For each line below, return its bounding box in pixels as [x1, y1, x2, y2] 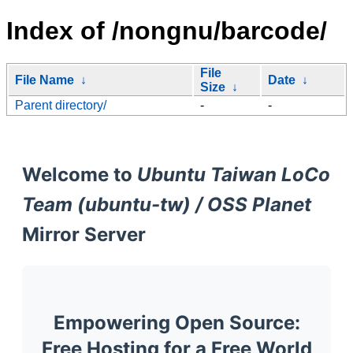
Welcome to [22, 162, 137, 186]
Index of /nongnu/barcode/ [6, 17, 327, 46]
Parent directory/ [15, 98, 106, 112]
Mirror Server [22, 222, 146, 246]
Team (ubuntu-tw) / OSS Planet [22, 192, 311, 216]
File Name [15, 72, 74, 87]
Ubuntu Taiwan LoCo [137, 162, 330, 186]
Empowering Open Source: [53, 310, 300, 334]
